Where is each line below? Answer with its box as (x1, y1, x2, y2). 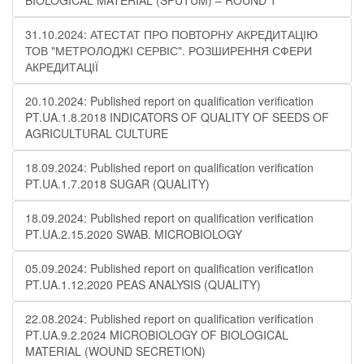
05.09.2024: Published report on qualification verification (25, 260, 314, 276)
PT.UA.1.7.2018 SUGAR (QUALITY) (25, 175, 210, 192)
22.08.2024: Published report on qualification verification (25, 310, 314, 327)
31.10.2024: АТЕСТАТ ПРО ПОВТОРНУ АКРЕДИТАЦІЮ (25, 26, 318, 42)
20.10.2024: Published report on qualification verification (25, 93, 314, 109)
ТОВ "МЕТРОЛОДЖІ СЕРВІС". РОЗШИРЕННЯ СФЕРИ (25, 42, 312, 58)
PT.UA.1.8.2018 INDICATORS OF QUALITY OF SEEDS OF (25, 109, 329, 125)
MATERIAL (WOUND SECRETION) (25, 343, 206, 359)
